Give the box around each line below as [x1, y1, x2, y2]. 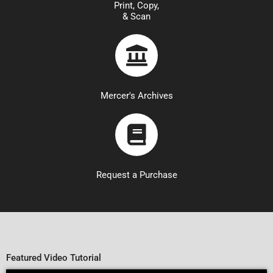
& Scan [122, 10, 151, 22]
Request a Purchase [96, 169, 177, 180]
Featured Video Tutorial [6, 252, 101, 264]
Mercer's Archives [100, 90, 173, 101]
